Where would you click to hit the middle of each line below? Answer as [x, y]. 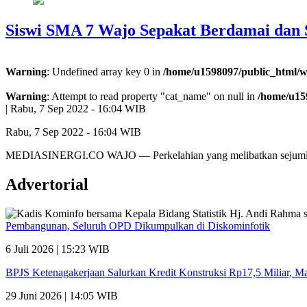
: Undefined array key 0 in [105, 71]
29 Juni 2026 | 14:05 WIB [62, 295]
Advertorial [47, 184]
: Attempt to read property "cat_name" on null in [152, 96]
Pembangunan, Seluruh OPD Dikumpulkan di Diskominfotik [138, 225]
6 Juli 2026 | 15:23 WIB [58, 249]
